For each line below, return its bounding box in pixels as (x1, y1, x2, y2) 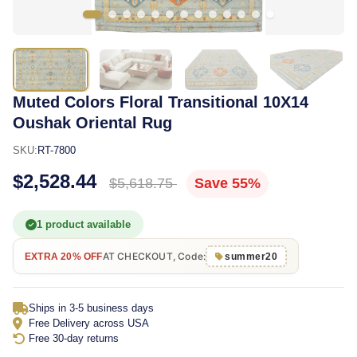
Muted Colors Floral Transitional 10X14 (13, 93, 308, 111)
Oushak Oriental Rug (13, 114, 172, 131)
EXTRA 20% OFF (25, 250, 103, 262)
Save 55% (194, 175, 261, 191)
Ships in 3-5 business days (29, 302, 154, 314)
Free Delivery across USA (29, 317, 149, 329)
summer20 (225, 250, 278, 262)
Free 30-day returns (29, 332, 119, 344)
